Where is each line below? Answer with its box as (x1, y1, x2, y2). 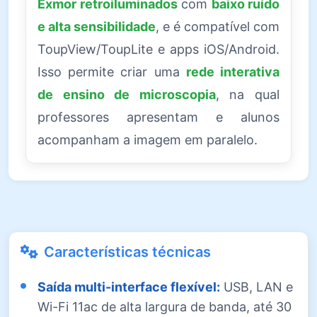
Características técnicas (44, 243, 211, 260)
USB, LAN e (220, 279, 293, 294)
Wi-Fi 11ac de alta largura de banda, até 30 (38, 299, 292, 314)
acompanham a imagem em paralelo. (38, 132, 258, 147)
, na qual (215, 86, 280, 102)
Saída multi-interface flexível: (38, 279, 220, 294)
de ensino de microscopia (38, 86, 216, 102)
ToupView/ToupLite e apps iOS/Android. (38, 41, 279, 57)
